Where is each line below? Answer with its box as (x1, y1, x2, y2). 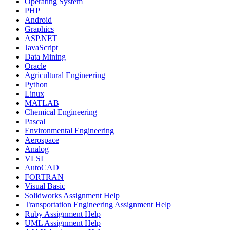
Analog (25, 144, 49, 154)
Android (25, 15, 52, 24)
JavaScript (25, 43, 58, 52)
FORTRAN (25, 172, 64, 181)
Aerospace (25, 135, 59, 144)
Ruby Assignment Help (25, 209, 101, 218)
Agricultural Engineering (25, 70, 105, 80)
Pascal (25, 117, 45, 126)
